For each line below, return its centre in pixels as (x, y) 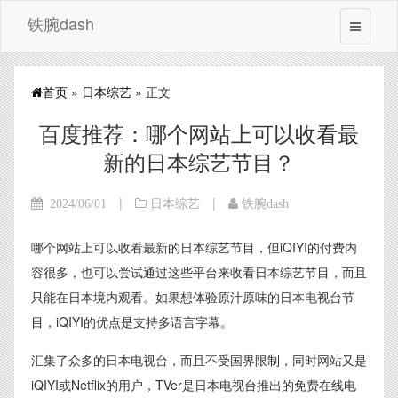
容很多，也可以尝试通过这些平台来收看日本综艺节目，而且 (199, 272)
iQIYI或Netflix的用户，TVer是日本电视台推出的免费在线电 (194, 385)
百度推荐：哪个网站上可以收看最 (199, 133)
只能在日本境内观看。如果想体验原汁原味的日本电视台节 (193, 297)
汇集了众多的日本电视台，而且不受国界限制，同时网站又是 (199, 360)
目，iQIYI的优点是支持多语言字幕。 (132, 322)
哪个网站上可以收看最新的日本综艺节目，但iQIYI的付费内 (194, 247)
